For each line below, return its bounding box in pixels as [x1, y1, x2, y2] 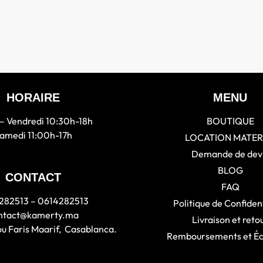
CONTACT [5, 170, 61, 184]
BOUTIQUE [206, 114, 254, 127]
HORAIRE [6, 90, 60, 104]
